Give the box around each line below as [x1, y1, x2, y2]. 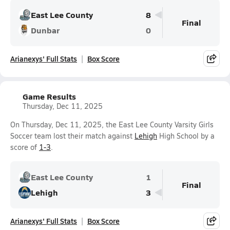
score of [10, 142, 39, 152]
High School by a [157, 131, 215, 141]
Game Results [23, 90, 76, 102]
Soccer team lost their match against [10, 131, 135, 141]
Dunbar [31, 24, 60, 36]
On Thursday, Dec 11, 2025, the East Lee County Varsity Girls [10, 120, 214, 129]
